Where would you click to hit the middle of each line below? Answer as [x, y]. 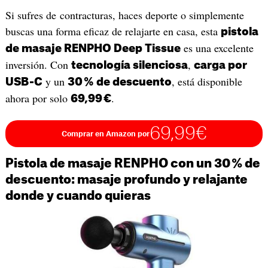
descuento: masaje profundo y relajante [126, 180]
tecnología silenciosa [129, 66]
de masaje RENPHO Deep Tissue [93, 49]
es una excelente [217, 48]
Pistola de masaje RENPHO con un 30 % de [133, 164]
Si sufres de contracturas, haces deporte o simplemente [124, 15]
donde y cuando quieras [78, 196]
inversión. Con [38, 65]
